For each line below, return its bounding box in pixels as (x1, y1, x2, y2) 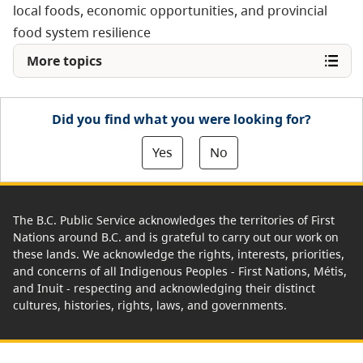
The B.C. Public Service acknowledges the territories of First (13, 211, 335, 228)
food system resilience (13, 23, 151, 41)
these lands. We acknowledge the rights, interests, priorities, (13, 246, 344, 262)
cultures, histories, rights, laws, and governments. (13, 297, 287, 313)
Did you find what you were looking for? (52, 109, 311, 128)
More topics (27, 51, 102, 70)
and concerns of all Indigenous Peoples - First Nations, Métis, (13, 263, 347, 279)
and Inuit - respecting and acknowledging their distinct (13, 280, 315, 296)
